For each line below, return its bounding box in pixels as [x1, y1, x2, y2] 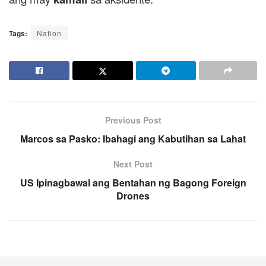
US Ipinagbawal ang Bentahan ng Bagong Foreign [20, 175, 246, 189]
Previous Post [104, 113, 161, 126]
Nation [37, 27, 62, 38]
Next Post [113, 157, 153, 170]
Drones [116, 188, 150, 202]
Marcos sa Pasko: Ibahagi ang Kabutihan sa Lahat [20, 131, 246, 145]
